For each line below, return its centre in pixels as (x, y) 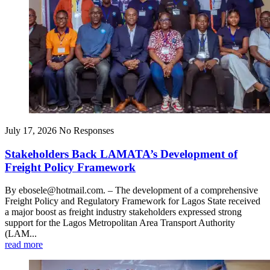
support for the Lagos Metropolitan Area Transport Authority (120, 223)
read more (24, 245)
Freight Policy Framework (70, 167)
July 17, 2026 (31, 130)
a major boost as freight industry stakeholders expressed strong (123, 212)
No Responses (86, 130)
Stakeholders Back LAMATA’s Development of (121, 154)
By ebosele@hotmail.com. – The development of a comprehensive (131, 190)
